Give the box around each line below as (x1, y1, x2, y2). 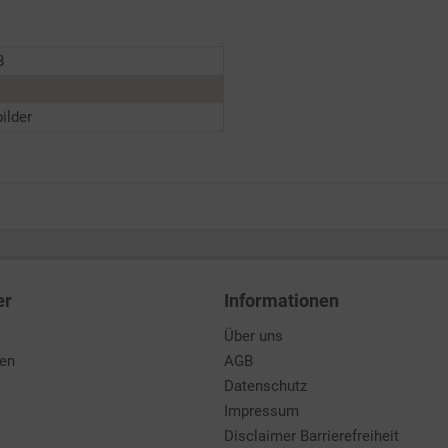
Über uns (224, 327, 283, 345)
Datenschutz (224, 377, 307, 395)
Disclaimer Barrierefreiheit (224, 427, 399, 445)
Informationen (224, 290, 339, 311)
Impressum (224, 402, 299, 420)
